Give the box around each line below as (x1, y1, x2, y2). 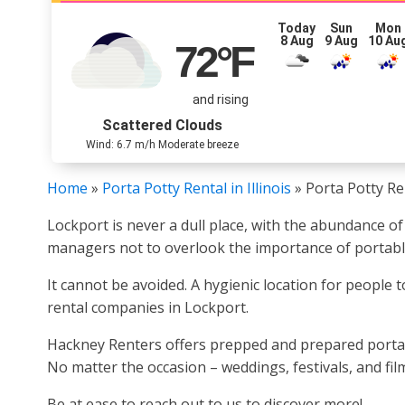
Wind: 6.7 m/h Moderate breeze (86, 138, 239, 151)
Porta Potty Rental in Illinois (102, 178, 291, 198)
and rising (192, 91, 249, 107)
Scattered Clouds (102, 117, 222, 134)
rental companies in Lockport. (47, 297, 249, 317)
